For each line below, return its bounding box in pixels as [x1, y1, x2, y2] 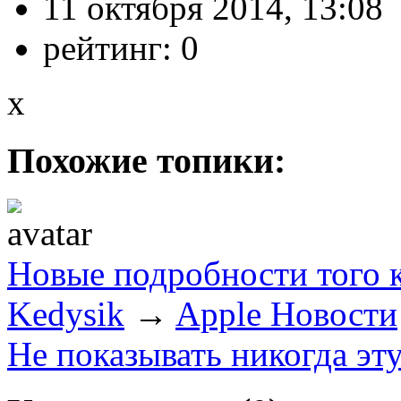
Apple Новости [175, 294, 397, 333]
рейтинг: [43, 29, 181, 68]
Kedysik [7, 294, 124, 333]
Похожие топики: [7, 141, 286, 182]
